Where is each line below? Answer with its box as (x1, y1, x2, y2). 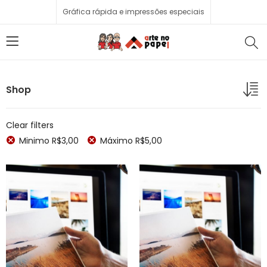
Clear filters (6, 119, 54, 131)
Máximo (100, 135, 135, 147)
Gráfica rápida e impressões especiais (63, 7, 204, 17)
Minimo (19, 135, 52, 147)
